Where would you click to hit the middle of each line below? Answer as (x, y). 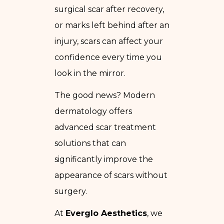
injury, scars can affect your (109, 41)
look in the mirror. (90, 73)
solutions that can (90, 143)
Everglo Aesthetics (106, 213)
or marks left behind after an (112, 25)
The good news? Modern (105, 95)
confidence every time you (108, 57)
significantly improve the (104, 159)
